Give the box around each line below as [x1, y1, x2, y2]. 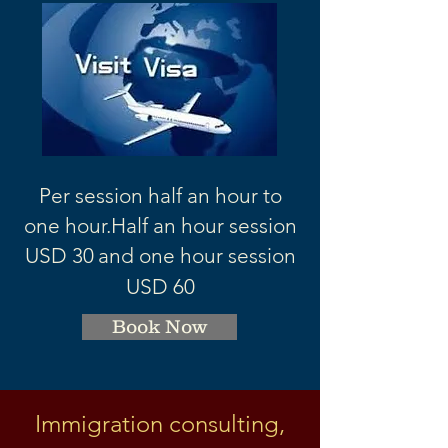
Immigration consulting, [35, 409, 285, 438]
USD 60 [125, 274, 195, 299]
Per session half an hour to [38, 183, 282, 208]
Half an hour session [110, 213, 297, 238]
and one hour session [97, 243, 296, 268]
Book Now [112, 316, 207, 337]
